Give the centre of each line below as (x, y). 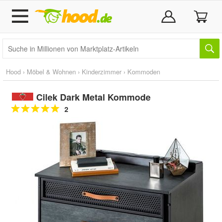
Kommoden (144, 72)
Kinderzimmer (102, 72)
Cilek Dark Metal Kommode (93, 97)
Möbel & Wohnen (51, 72)
